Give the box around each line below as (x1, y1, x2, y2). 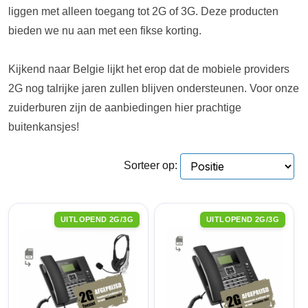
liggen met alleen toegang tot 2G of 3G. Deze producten (8, 5, 278, 17)
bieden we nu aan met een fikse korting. (8, 24, 201, 36)
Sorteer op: (124, 159, 177, 172)
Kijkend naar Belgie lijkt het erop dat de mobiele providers (8, 63, 289, 75)
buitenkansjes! (8, 120, 79, 133)
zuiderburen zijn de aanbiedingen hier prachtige (8, 101, 241, 113)
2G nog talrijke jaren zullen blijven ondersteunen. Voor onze (8, 82, 299, 94)
